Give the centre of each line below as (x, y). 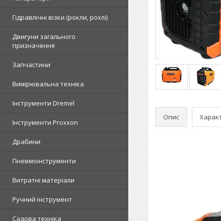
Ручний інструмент (42, 199)
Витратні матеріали (43, 180)
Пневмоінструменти (44, 161)
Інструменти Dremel (43, 103)
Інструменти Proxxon (45, 122)
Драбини (26, 142)
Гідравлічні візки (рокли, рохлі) (60, 17)
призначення (34, 45)
